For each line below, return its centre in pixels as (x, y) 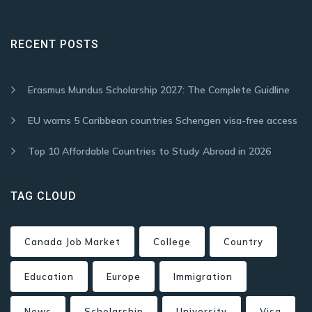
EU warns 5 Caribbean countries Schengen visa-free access (163, 120)
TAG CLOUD (44, 196)
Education (49, 276)
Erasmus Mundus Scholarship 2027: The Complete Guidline (159, 89)
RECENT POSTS (55, 44)
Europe (124, 276)
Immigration (203, 276)
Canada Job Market (72, 241)
